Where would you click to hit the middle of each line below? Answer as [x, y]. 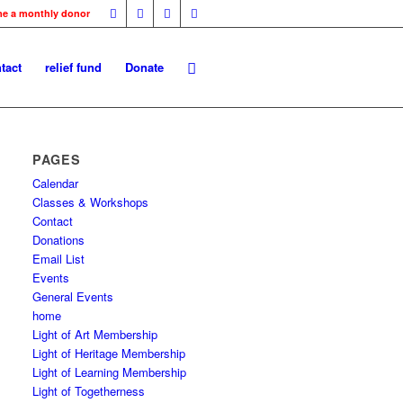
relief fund [73, 67]
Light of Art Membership [95, 334]
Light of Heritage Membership [109, 353]
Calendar [56, 183]
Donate [144, 67]
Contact [53, 221]
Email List [59, 259]
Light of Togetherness [89, 391]
